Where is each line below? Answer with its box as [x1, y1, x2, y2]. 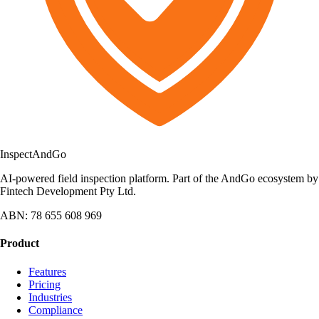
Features [28, 265, 66, 278]
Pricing [28, 278, 61, 291]
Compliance [28, 303, 83, 316]
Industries [28, 291, 72, 303]
